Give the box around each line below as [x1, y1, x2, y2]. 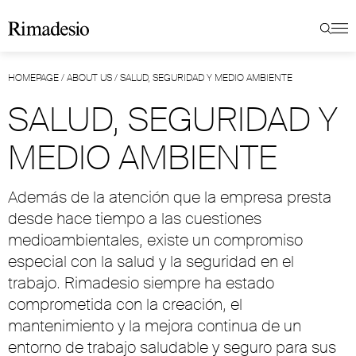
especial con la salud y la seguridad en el [8, 251, 294, 272]
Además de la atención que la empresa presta [8, 187, 331, 207]
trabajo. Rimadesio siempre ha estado [8, 273, 274, 293]
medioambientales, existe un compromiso [8, 230, 303, 250]
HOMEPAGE [8, 72, 59, 84]
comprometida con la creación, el [8, 294, 242, 315]
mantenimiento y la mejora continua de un [8, 315, 301, 336]
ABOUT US [67, 72, 112, 84]
